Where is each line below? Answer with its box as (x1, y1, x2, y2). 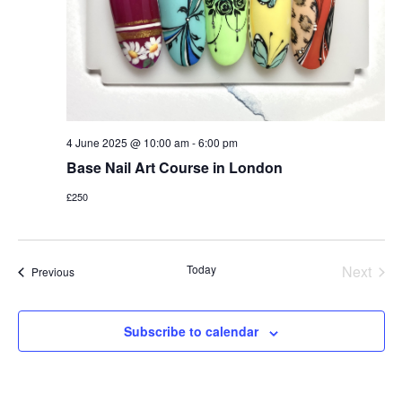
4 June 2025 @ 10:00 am (66, 135, 189, 151)
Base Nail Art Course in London (66, 157, 283, 179)
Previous (31, 264, 74, 280)
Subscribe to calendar (124, 322, 258, 341)
